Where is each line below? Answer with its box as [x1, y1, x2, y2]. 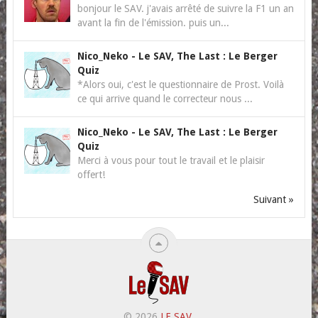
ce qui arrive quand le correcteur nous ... [77, 93, 253, 104]
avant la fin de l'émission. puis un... [77, 17, 229, 28]
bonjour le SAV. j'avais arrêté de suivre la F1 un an [77, 3, 294, 14]
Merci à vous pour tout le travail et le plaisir [77, 155, 265, 166]
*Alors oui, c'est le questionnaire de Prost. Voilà [77, 79, 284, 90]
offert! [77, 169, 105, 180]
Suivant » [253, 194, 295, 205]
